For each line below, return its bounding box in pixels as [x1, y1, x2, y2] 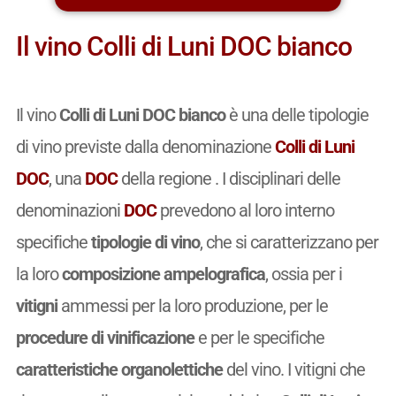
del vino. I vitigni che [222, 358, 365, 380]
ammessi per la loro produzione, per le [57, 294, 328, 316]
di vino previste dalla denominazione [15, 135, 275, 157]
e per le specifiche [194, 326, 324, 348]
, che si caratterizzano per [199, 231, 378, 253]
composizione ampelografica [61, 263, 265, 285]
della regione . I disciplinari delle [117, 167, 340, 189]
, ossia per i [264, 263, 342, 285]
